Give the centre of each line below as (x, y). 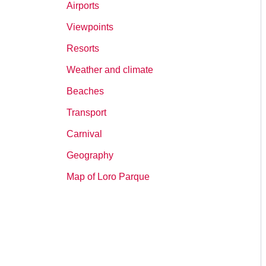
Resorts (83, 48)
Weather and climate (110, 70)
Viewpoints (90, 27)
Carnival (84, 134)
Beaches (85, 91)
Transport (86, 113)
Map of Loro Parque (108, 177)
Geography (90, 155)
